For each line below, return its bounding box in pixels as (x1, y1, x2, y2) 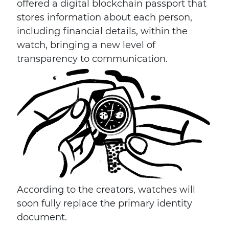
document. (17, 212, 67, 223)
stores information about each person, (17, 12, 192, 23)
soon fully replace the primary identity (17, 198, 192, 209)
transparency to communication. (17, 53, 168, 64)
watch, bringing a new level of (17, 39, 155, 51)
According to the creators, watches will (17, 184, 195, 195)
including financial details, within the (17, 26, 188, 37)
